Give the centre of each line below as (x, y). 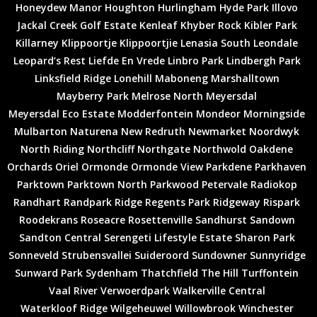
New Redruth (153, 131)
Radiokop (273, 184)
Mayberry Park (93, 96)
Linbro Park (195, 60)
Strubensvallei (96, 255)
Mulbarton (41, 131)
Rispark (282, 202)
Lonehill (133, 78)
